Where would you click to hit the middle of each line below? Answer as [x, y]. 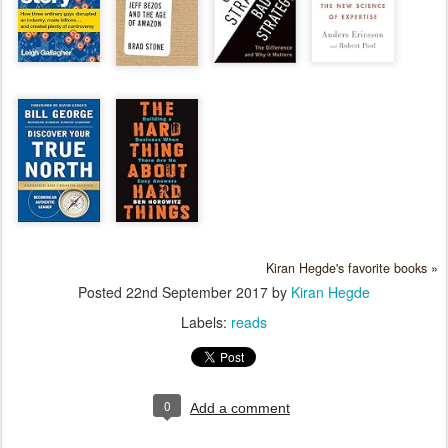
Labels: [206, 321]
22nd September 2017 [197, 291]
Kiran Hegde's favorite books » [352, 267]
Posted [102, 291]
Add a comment [240, 407]
